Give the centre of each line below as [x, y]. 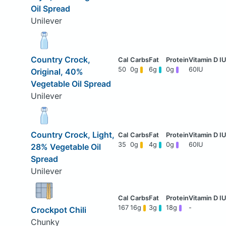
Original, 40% [57, 72]
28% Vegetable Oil [66, 147]
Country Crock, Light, [72, 135]
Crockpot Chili [58, 210]
